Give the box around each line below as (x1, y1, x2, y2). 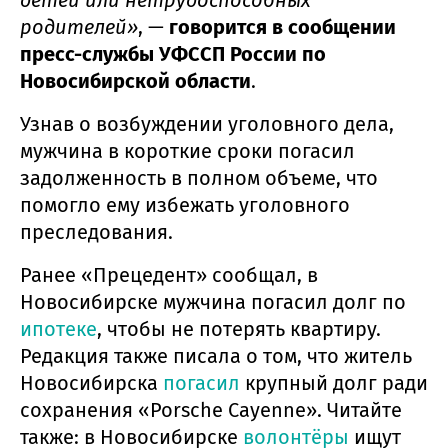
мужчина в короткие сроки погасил (20, 139, 355, 164)
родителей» (20, 15, 138, 40)
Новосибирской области (20, 69, 251, 94)
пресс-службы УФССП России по (20, 42, 326, 67)
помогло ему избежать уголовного (20, 193, 350, 218)
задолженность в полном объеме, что (20, 166, 378, 191)
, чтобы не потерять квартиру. (97, 317, 381, 342)
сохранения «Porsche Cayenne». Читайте (20, 398, 402, 423)
